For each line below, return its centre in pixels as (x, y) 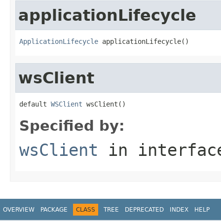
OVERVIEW (19, 209)
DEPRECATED (144, 209)
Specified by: (72, 126)
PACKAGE (54, 209)
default (35, 104)
